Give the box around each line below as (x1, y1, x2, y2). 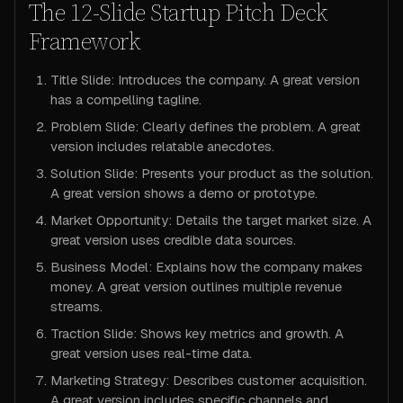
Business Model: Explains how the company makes (50, 258, 363, 275)
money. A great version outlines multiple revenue (50, 278, 342, 295)
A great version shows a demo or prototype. (50, 184, 318, 201)
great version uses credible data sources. (50, 231, 296, 248)
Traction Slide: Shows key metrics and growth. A (50, 325, 344, 342)
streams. (50, 298, 103, 315)
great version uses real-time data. (50, 345, 252, 362)
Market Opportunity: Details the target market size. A (50, 211, 372, 228)
